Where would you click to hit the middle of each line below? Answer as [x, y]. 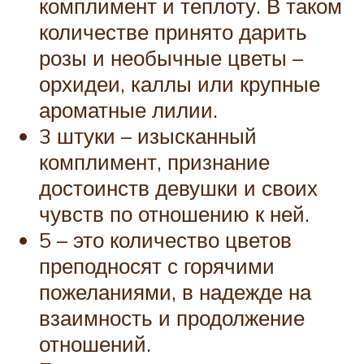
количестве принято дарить [173, 31]
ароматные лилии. [128, 109]
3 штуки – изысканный [148, 135]
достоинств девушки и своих [178, 187]
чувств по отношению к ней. [174, 213]
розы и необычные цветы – [171, 57]
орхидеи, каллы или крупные [180, 83]
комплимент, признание [154, 161]
